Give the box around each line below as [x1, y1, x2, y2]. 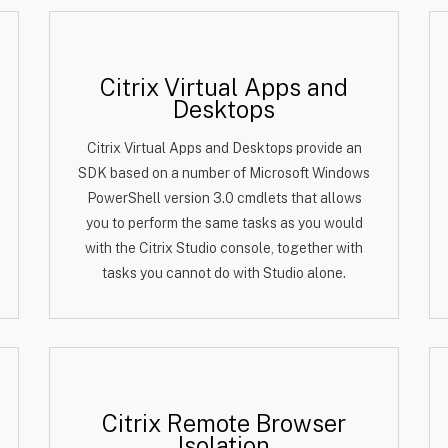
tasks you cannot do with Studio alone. [102, 265, 346, 281]
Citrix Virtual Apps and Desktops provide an [86, 140, 362, 156]
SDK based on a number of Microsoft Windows [78, 165, 370, 181]
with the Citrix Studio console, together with [85, 240, 363, 256]
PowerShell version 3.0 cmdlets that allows [86, 190, 362, 206]
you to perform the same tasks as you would [85, 215, 363, 231]
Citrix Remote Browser [102, 409, 346, 437]
